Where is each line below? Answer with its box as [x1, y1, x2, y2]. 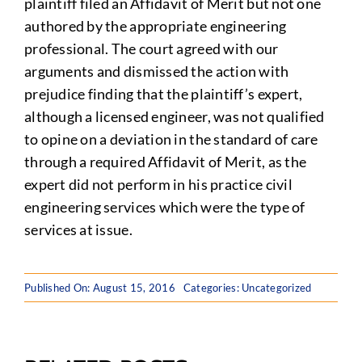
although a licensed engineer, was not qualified [23, 107, 325, 125]
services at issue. [23, 221, 133, 238]
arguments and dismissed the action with [23, 62, 289, 80]
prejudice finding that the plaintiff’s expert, [23, 85, 303, 103]
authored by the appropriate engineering [23, 17, 287, 35]
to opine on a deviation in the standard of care [23, 130, 318, 148]
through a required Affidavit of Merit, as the [23, 153, 307, 170]
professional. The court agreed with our [23, 40, 279, 57]
